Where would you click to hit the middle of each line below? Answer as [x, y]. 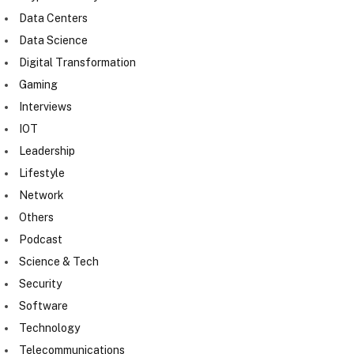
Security [40, 283]
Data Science [53, 40]
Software [43, 305]
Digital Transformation [77, 62]
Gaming [38, 84]
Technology [49, 328]
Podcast [41, 239]
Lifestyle [42, 173]
